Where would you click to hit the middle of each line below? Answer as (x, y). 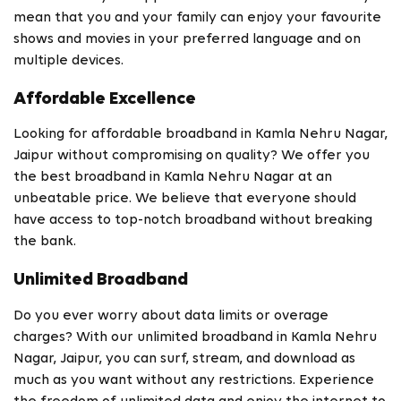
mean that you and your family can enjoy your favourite (197, 17)
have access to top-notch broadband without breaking (193, 221)
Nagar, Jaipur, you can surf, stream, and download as (184, 358)
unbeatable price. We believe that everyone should (185, 199)
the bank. (45, 242)
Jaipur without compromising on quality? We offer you (192, 156)
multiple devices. (68, 60)
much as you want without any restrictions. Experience (194, 380)
